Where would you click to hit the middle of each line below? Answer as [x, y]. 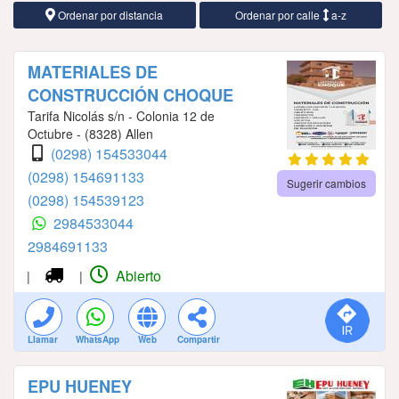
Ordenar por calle [278, 15]
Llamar [43, 340]
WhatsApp [98, 340]
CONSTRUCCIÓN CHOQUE [130, 96]
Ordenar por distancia [110, 15]
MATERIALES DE [93, 73]
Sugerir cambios [326, 183]
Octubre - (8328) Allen [90, 134]
